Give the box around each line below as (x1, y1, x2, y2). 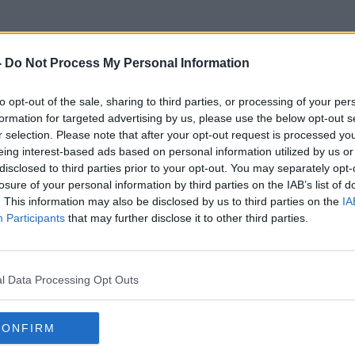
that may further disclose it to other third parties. (65, 212, 308, 224)
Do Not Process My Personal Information (5, 56, 250, 70)
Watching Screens (71, 97, 284, 124)
